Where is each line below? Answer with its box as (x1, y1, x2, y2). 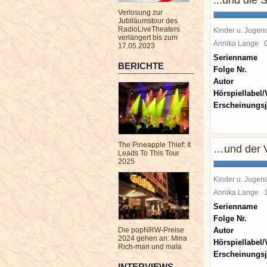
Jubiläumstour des (118, 17, 178, 25)
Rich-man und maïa (118, 243, 182, 251)
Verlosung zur (118, 8, 163, 17)
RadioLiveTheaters (118, 25, 180, 33)
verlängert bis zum (118, 33, 178, 42)
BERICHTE (118, 61, 164, 71)
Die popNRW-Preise (118, 226, 184, 234)
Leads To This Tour (118, 149, 179, 157)
